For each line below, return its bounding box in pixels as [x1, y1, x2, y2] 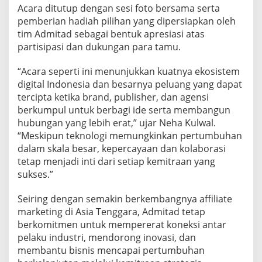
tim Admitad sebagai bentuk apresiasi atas [18, 27, 205, 41]
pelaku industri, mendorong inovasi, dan [18, 231, 196, 244]
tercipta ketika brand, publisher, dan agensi [18, 91, 209, 104]
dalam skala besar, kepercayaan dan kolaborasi [18, 142, 226, 156]
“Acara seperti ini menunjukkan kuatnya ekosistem [18, 65, 240, 78]
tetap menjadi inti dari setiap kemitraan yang [18, 155, 215, 168]
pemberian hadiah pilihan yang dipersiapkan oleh [18, 15, 236, 28]
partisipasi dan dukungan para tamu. [18, 40, 181, 54]
